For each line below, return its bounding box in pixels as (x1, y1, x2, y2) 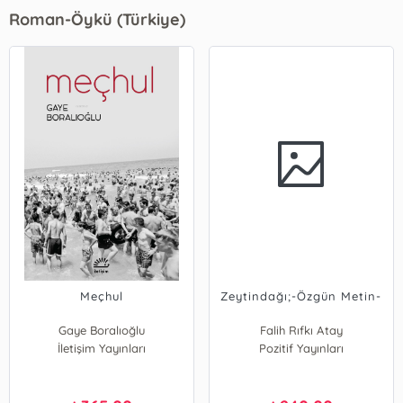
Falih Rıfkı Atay (260, 323, 343, 337)
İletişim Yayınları (58, 341, 147, 355)
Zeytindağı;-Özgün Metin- (220, 289, 382, 303)
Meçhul (80, 289, 124, 303)
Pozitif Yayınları (258, 341, 345, 355)
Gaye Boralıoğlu (58, 323, 146, 337)
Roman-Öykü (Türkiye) (9, 8, 186, 30)
